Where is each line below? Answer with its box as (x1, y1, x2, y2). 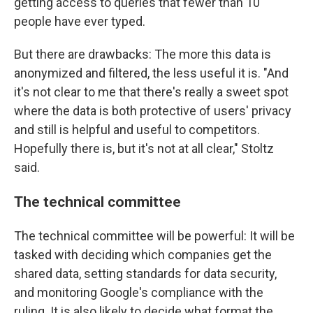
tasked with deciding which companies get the (14, 247, 272, 263)
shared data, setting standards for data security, (14, 266, 277, 282)
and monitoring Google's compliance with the (14, 285, 263, 300)
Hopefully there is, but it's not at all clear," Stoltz (14, 141, 274, 156)
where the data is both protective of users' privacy (14, 103, 291, 119)
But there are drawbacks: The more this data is (14, 47, 271, 62)
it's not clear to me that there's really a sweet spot (14, 85, 289, 100)
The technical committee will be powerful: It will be (14, 228, 295, 244)
